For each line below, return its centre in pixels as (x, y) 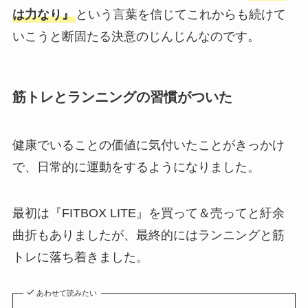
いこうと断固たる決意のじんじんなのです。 (136, 37)
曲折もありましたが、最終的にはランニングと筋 (148, 235)
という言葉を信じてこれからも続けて (180, 15)
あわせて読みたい (67, 293)
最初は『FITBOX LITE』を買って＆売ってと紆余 (148, 213)
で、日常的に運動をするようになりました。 (136, 167)
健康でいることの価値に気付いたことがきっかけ (148, 145)
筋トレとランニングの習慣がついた (122, 97)
